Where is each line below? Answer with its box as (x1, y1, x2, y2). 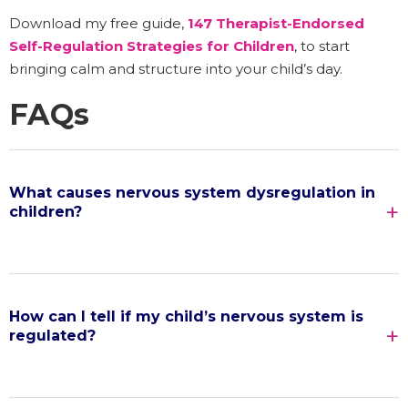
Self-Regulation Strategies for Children (9, 37, 294, 56)
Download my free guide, (9, 15, 188, 33)
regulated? (9, 327, 96, 345)
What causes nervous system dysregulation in (9, 184, 375, 202)
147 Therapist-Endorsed (188, 15, 364, 33)
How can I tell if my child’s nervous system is (9, 308, 363, 326)
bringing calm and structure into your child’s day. (9, 60, 342, 78)
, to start (294, 37, 350, 56)
